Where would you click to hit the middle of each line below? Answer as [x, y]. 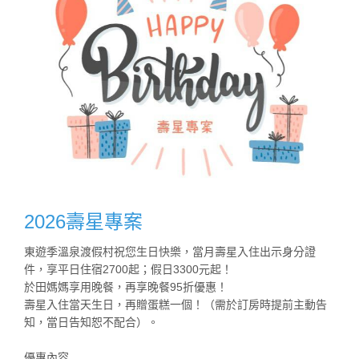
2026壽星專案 [83, 221]
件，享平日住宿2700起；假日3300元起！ [128, 269]
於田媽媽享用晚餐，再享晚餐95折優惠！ [126, 286]
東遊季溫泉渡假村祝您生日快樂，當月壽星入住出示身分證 [170, 251]
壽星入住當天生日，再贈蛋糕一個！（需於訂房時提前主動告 [175, 304]
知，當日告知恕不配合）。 [91, 322]
